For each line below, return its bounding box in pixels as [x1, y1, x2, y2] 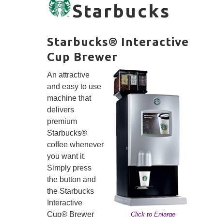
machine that [47, 94, 91, 103]
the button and [47, 175, 96, 184]
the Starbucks [47, 187, 94, 196]
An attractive [47, 71, 90, 79]
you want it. [47, 152, 86, 161]
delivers [47, 106, 74, 114]
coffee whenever [47, 140, 104, 149]
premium [47, 117, 77, 126]
